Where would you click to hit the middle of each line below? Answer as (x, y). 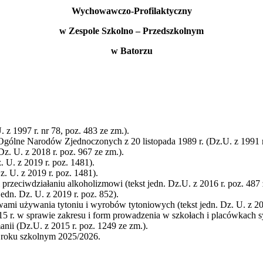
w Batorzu (131, 50)
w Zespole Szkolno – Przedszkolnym (131, 31)
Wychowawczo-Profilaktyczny (131, 11)
